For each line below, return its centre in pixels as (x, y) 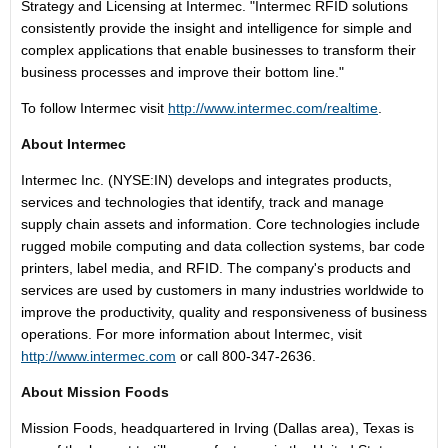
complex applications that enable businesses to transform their (218, 50)
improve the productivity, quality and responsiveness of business (224, 312)
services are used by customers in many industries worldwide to (222, 290)
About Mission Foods (95, 392)
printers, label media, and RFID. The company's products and (216, 268)
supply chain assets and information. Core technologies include (220, 224)
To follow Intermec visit (94, 108)
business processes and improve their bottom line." (182, 72)
